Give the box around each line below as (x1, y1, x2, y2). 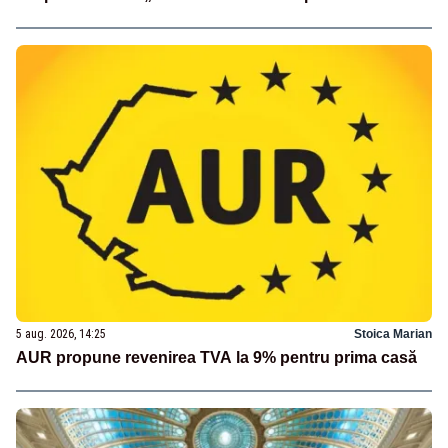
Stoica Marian (354, 327, 432, 342)
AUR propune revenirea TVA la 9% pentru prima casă (16, 349, 417, 367)
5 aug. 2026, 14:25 (16, 327, 106, 342)
